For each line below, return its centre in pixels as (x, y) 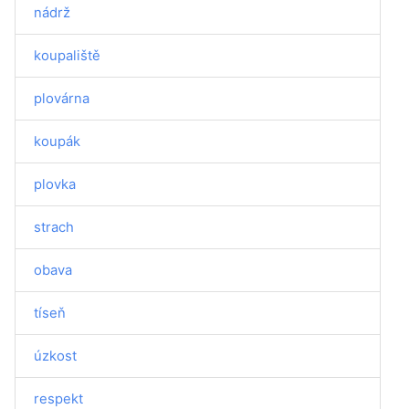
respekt (58, 399)
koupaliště (67, 55)
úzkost (55, 356)
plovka (55, 184)
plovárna (62, 98)
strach (54, 227)
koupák (57, 141)
